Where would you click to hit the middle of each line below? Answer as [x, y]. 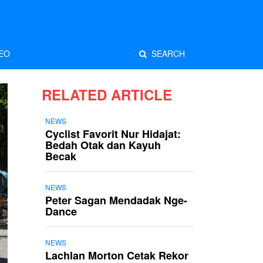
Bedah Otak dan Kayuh [103, 145]
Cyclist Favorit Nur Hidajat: [113, 134]
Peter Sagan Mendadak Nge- [116, 200]
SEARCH [166, 53]
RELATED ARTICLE [107, 95]
